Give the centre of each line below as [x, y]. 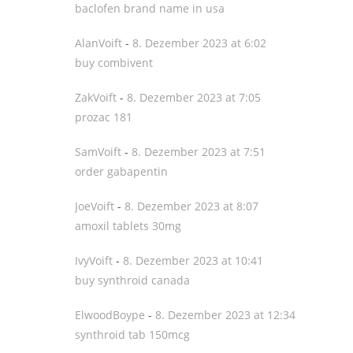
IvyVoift [94, 260]
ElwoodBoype [110, 315]
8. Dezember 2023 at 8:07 [191, 206]
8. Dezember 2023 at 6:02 [199, 43]
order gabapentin [121, 171]
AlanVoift [98, 43]
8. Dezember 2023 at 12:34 [225, 315]
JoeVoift [95, 206]
